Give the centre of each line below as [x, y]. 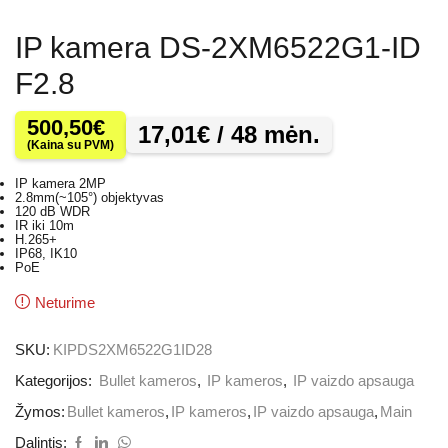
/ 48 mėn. [265, 135]
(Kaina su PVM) [70, 145]
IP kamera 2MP [60, 184]
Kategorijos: [55, 380]
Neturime [65, 302]
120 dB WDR [52, 212]
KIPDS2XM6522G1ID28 [132, 349]
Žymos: [40, 411]
